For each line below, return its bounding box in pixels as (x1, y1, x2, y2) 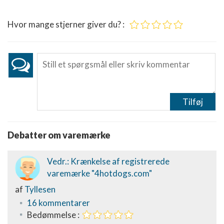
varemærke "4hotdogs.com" (47, 168, 152, 178)
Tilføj (182, 96, 203, 107)
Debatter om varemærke (7, 129, 110, 140)
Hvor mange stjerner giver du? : (7, 19, 124, 29)
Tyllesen (24, 184, 55, 194)
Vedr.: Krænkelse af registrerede (47, 156, 169, 166)
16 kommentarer (27, 197, 90, 208)
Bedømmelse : (27, 209, 82, 220)
